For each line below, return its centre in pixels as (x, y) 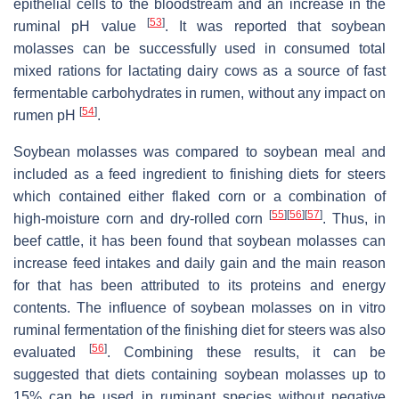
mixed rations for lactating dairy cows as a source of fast (199, 70)
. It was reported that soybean (275, 26)
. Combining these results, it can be (246, 352)
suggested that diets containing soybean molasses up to (199, 374)
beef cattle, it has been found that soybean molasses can (199, 240)
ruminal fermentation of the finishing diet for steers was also (199, 330)
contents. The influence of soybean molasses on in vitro (199, 307)
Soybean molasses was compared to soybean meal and (199, 151)
